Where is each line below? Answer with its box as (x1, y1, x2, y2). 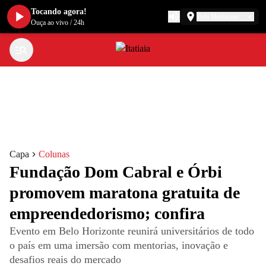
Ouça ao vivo (31, 18, 68, 27)
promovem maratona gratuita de (9, 183, 240, 202)
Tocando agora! (31, 7, 87, 16)
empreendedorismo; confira (9, 204, 205, 223)
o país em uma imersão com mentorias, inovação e (9, 239, 228, 251)
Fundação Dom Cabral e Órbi (9, 163, 222, 181)
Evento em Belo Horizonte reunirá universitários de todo (9, 225, 254, 237)
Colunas (39, 149, 69, 159)
